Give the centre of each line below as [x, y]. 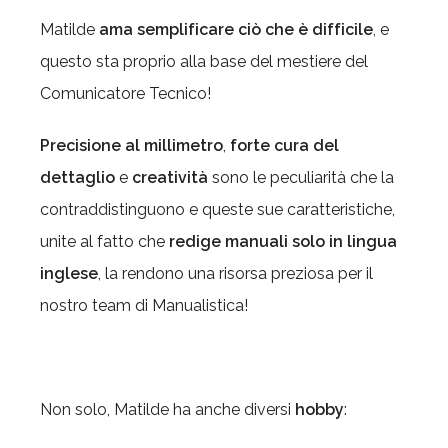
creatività [170, 177]
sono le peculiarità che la [301, 177]
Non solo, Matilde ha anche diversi [167, 409]
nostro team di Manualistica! [144, 305]
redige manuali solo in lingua [283, 241]
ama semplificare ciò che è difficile [236, 29]
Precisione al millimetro [131, 145]
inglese [69, 273]
